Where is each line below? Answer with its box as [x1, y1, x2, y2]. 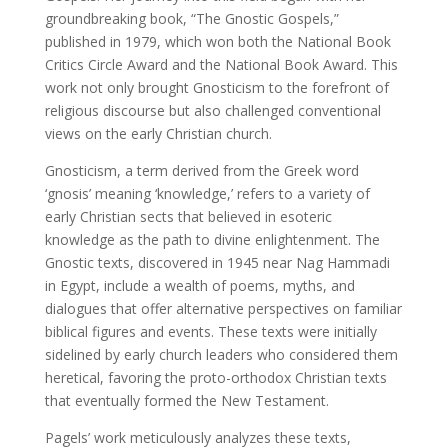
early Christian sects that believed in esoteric [44, 206, 332, 226]
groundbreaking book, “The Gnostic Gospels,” [44, 8, 339, 28]
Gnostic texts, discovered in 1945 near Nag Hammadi [44, 252, 390, 272]
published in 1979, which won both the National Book [44, 31, 391, 51]
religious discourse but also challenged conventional [44, 100, 381, 120]
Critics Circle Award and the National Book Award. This [44, 54, 398, 74]
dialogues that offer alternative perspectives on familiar [44, 298, 402, 318]
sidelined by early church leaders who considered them [44, 344, 398, 364]
